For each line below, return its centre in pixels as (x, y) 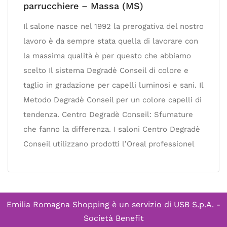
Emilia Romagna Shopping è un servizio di (90, 204)
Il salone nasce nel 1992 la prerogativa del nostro (113, 26)
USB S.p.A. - (197, 204)
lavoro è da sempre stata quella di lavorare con (111, 41)
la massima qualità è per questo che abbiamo (107, 56)
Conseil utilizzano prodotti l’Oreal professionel (109, 144)
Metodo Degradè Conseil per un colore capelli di (112, 100)
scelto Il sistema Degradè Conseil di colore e (106, 70)
